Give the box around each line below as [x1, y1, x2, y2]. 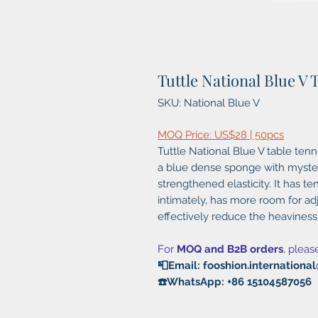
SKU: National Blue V [158, 97, 260, 110]
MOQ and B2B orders [177, 243, 283, 256]
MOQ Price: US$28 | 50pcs [158, 128, 284, 142]
